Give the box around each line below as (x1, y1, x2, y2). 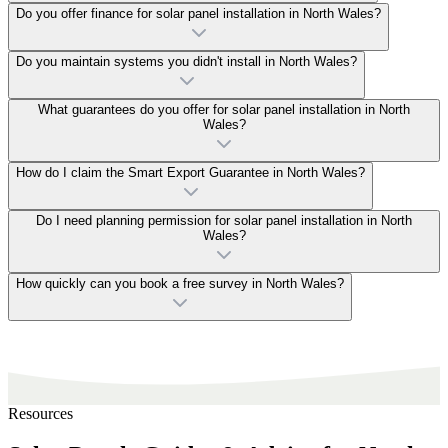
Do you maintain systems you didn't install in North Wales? (16, 53, 357, 69)
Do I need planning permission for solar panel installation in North (36, 212, 412, 228)
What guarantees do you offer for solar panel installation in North (38, 101, 410, 117)
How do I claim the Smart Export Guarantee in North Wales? (16, 164, 365, 180)
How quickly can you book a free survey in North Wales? (16, 275, 344, 291)
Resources (8, 404, 73, 422)
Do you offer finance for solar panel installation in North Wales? (16, 5, 381, 21)
